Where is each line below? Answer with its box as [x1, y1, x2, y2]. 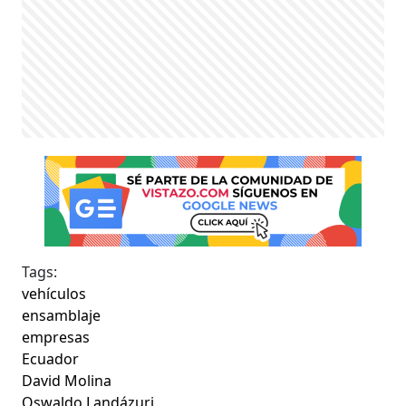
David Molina [22, 371, 112, 391]
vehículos [22, 284, 87, 304]
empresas [22, 327, 91, 348]
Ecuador [22, 349, 80, 370]
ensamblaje [22, 305, 101, 326]
